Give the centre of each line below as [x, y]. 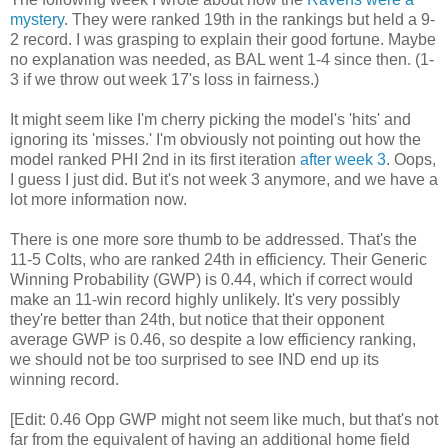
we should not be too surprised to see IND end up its [194, 359]
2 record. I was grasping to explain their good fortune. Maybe [223, 39]
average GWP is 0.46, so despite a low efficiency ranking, [213, 339]
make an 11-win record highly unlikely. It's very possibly [205, 299]
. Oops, [411, 159]
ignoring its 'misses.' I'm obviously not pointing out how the [215, 139]
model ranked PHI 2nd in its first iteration [155, 159]
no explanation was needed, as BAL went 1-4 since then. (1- [222, 59]
